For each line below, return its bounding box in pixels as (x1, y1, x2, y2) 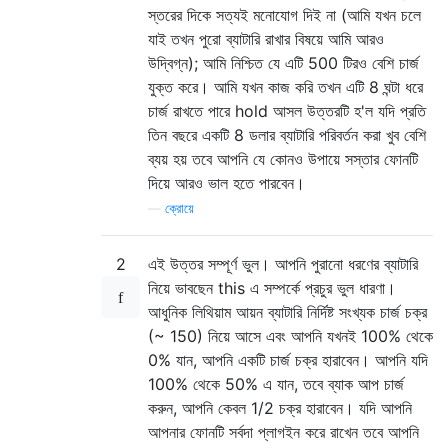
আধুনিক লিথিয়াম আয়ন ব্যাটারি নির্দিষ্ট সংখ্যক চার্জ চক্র (148, 301, 427, 322)
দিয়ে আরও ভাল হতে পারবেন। (148, 172, 305, 193)
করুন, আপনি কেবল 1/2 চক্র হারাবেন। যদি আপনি (148, 397, 412, 418)
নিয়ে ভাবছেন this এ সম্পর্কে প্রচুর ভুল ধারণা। (148, 277, 396, 298)
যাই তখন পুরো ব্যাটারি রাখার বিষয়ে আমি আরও (148, 28, 384, 49)
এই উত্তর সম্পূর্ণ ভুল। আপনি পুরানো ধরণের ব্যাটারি (148, 253, 418, 274)
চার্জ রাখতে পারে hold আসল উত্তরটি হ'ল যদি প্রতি (148, 100, 426, 121)
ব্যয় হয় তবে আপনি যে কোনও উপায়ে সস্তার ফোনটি (148, 148, 418, 169)
